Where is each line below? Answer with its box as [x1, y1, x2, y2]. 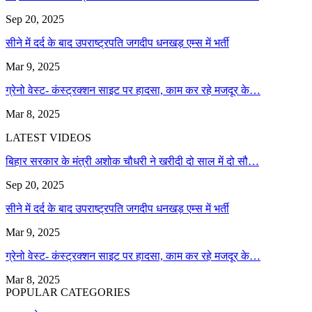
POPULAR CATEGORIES [6, 286, 130, 298]
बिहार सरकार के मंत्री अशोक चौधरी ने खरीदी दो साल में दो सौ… [6, 155, 259, 167]
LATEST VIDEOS [6, 131, 91, 143]
